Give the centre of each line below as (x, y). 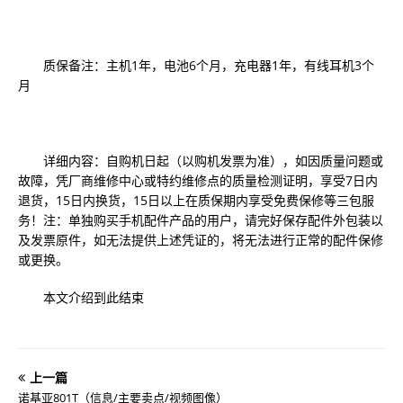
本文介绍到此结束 (81, 297)
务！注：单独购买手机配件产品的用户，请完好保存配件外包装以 (201, 220)
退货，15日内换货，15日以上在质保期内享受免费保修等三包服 (196, 200)
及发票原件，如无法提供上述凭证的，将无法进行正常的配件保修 (201, 240)
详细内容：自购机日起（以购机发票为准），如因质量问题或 (201, 161)
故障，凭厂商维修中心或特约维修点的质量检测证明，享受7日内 (198, 180)
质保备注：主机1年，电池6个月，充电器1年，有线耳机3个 (196, 65)
